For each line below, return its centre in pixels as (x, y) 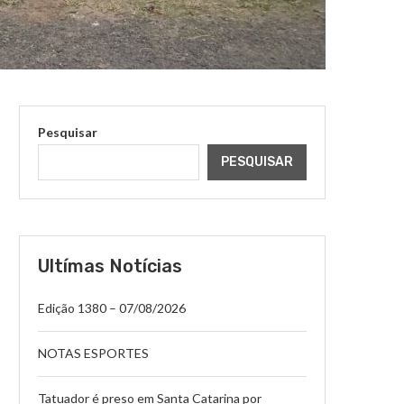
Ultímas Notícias (110, 266)
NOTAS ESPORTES (93, 353)
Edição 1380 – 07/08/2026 (112, 308)
